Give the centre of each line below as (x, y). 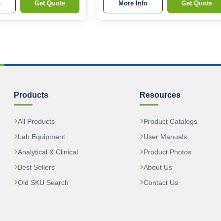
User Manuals (166, 136)
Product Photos (168, 152)
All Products (36, 121)
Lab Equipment (41, 136)
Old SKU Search (43, 182)
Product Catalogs (171, 121)
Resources (160, 95)
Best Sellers (36, 167)
